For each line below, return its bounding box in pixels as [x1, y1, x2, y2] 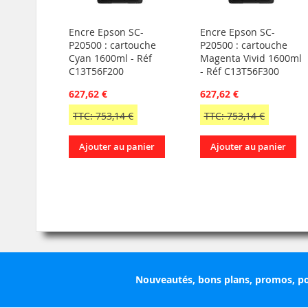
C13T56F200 [69, 65, 124, 78]
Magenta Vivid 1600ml [199, 52, 302, 65]
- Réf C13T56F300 [199, 65, 279, 78]
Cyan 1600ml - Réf [69, 52, 152, 65]
